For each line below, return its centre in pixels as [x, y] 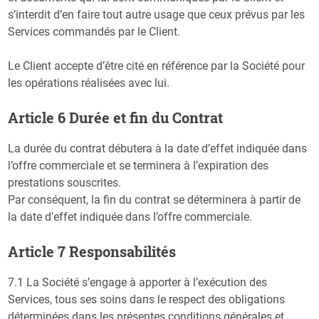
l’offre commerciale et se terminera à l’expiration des [138, 165]
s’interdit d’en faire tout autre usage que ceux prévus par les [157, 14]
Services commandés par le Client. [94, 31]
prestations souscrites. [65, 182]
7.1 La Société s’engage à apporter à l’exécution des [138, 282]
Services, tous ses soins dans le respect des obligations [147, 299]
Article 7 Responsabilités [92, 251]
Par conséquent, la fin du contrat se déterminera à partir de [155, 199]
